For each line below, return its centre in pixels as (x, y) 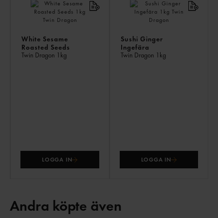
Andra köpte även (66, 206)
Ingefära (135, 47)
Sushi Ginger (142, 39)
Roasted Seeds (46, 47)
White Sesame (45, 39)
